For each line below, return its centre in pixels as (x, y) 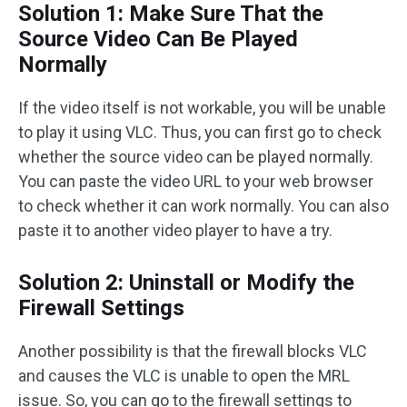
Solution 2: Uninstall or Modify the (186, 282)
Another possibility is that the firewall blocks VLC (193, 351)
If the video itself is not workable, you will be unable (202, 107)
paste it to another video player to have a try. (175, 230)
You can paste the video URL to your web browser (196, 181)
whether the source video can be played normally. (196, 156)
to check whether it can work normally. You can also (203, 205)
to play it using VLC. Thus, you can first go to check (200, 132)
